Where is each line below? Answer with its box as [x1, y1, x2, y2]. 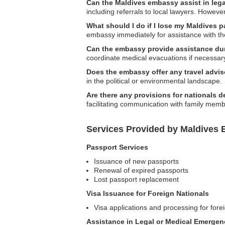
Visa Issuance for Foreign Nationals [86, 189, 209, 197]
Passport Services [86, 143, 148, 151]
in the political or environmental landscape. [86, 77, 222, 85]
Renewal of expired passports [94, 166, 188, 174]
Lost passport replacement [94, 175, 179, 183]
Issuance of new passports [94, 157, 179, 165]
